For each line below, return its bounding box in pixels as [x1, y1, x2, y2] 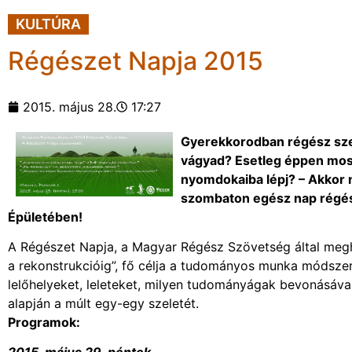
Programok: [8, 313, 80, 330]
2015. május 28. [23, 98, 116, 115]
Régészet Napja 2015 [8, 45, 263, 76]
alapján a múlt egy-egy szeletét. [8, 295, 199, 311]
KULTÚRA [16, 15, 81, 32]
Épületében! [8, 208, 82, 225]
